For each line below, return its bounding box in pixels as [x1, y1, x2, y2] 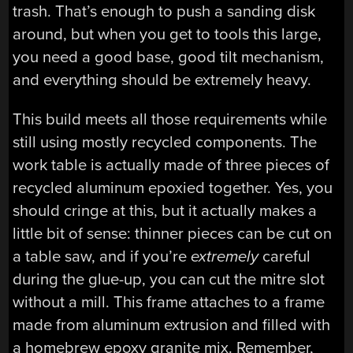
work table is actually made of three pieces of [13, 154, 330, 175]
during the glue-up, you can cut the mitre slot [13, 269, 325, 289]
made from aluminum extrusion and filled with [13, 314, 331, 335]
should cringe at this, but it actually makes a [13, 200, 318, 221]
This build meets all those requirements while [13, 109, 328, 129]
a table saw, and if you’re [13, 246, 191, 266]
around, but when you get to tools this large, [13, 24, 322, 45]
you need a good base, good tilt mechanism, [13, 47, 325, 68]
